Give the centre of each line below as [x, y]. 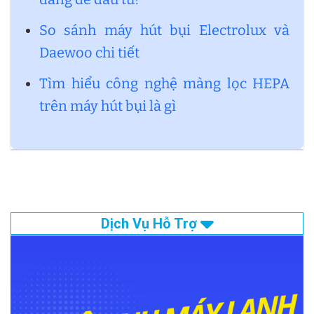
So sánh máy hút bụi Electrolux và [164, 30]
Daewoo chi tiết [89, 53]
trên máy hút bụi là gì [108, 106]
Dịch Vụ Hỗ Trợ [150, 224]
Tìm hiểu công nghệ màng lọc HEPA [164, 84]
